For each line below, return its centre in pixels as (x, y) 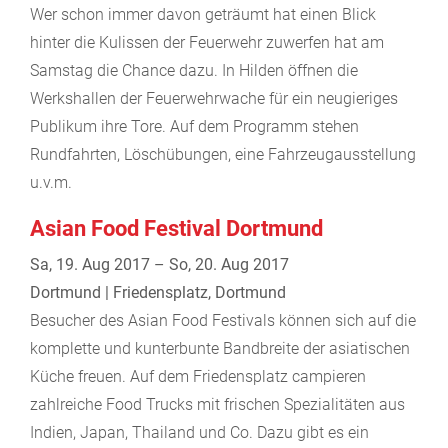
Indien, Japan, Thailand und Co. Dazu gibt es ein (199, 432)
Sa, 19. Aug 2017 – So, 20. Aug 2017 (159, 264)
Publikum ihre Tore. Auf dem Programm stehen (194, 126)
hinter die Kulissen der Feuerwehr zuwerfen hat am (207, 42)
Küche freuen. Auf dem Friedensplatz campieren (198, 376)
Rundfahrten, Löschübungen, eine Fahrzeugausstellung (223, 154)
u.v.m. (51, 182)
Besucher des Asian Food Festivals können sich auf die (223, 320)
